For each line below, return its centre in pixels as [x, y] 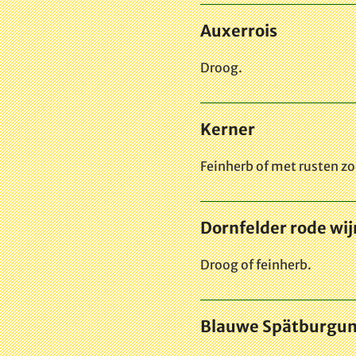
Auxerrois [239, 30]
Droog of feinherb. [256, 264]
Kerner [228, 129]
